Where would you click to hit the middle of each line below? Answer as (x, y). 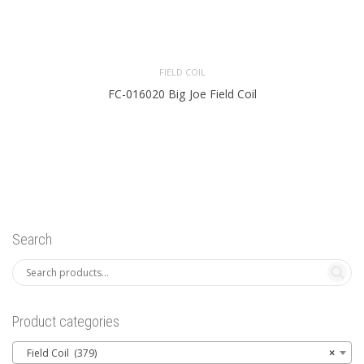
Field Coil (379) (58, 353)
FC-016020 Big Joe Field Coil (182, 94)
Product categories (66, 321)
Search (32, 239)
